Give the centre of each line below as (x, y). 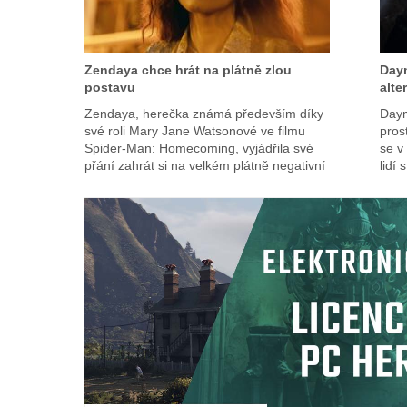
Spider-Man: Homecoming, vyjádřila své (199, 148)
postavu (109, 87)
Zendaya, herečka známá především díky (203, 113)
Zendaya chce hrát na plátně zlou (188, 69)
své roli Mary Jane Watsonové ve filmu (194, 130)
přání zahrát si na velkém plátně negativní (204, 165)
